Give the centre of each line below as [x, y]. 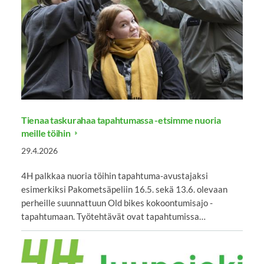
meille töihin [47, 133]
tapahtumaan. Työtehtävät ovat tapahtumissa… [113, 216]
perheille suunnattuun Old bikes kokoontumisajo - [117, 202]
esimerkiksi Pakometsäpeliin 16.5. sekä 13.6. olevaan [124, 189]
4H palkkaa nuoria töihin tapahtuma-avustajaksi [114, 175]
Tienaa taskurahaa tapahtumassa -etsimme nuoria [121, 120]
